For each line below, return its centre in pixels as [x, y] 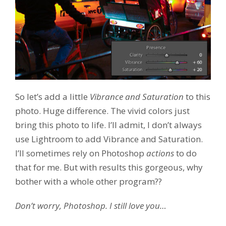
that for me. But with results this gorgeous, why [109, 167]
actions [161, 153]
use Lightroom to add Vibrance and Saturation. [109, 139]
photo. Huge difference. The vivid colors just [102, 110]
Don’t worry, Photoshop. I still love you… [91, 205]
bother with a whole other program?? [89, 181]
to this [197, 96]
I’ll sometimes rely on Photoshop [81, 153]
